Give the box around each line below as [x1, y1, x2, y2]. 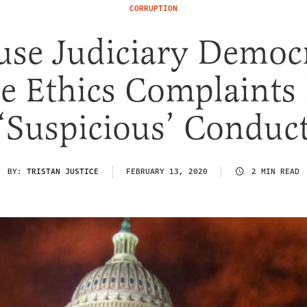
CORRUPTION [130, 3, 177, 14]
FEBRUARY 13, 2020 [126, 165, 208, 177]
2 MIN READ [251, 165, 299, 177]
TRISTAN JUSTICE [27, 165, 99, 177]
